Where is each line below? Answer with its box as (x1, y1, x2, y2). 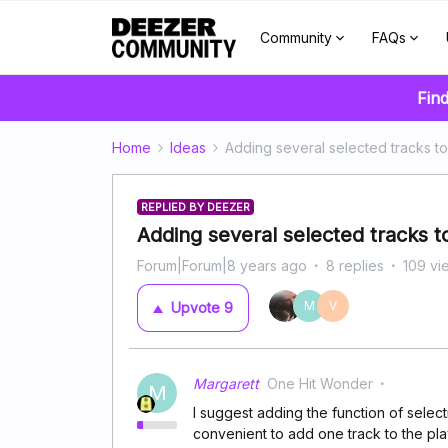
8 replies (326, 257, 384, 274)
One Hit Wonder (267, 375, 373, 392)
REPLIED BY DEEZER (141, 200, 250, 214)
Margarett (193, 375, 259, 392)
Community (259, 29, 332, 46)
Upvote (171, 299, 220, 316)
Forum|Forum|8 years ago (137, 257, 307, 274)
